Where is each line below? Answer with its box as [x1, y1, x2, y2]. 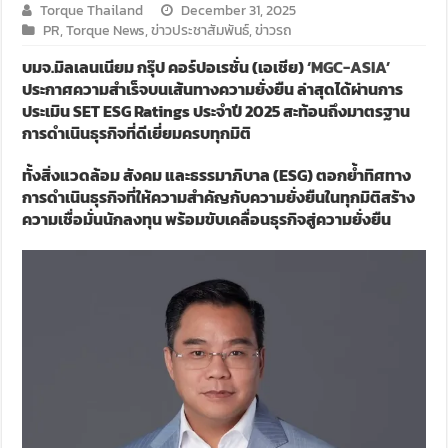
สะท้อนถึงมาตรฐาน [283, 99, 411, 124]
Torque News [66, 20, 146, 41]
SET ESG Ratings [73, 99, 194, 124]
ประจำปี [193, 99, 246, 124]
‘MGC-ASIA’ [307, 55, 391, 80]
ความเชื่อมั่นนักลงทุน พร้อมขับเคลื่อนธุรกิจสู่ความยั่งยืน [22, 207, 392, 232]
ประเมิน [22, 99, 74, 124]
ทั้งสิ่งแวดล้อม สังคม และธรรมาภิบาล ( [22, 163, 280, 188]
